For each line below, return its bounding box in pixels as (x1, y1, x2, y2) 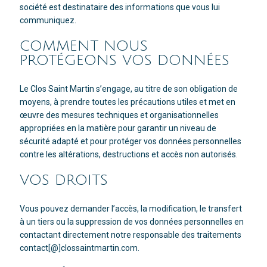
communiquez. (19, 15, 76, 26)
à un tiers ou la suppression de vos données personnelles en (19, 217, 244, 227)
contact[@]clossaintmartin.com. (19, 243, 139, 253)
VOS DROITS (19, 172, 108, 188)
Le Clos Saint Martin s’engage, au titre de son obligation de (19, 84, 238, 94)
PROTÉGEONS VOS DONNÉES (19, 52, 229, 69)
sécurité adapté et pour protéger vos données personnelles (19, 136, 241, 147)
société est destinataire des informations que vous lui (19, 2, 220, 13)
